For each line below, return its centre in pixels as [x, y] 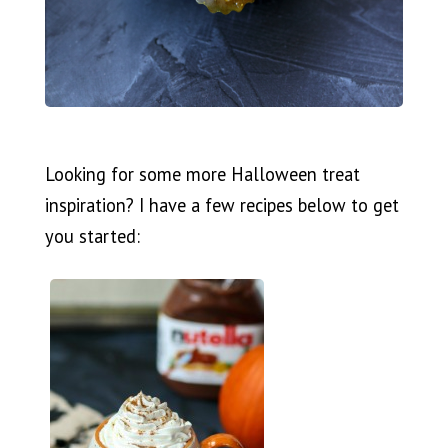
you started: [92, 235]
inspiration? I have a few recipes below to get [221, 204]
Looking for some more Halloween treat [202, 173]
